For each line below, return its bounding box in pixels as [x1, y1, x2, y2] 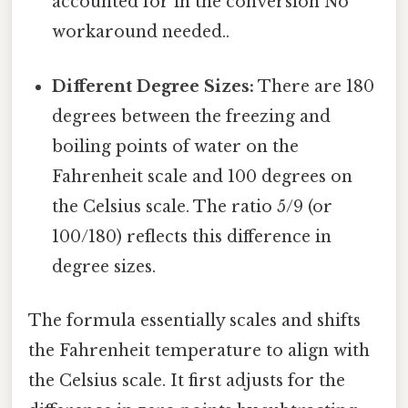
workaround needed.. [52, 22, 230, 43]
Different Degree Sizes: [52, 76, 255, 97]
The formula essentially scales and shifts [28, 310, 361, 331]
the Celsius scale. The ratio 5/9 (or [52, 196, 333, 217]
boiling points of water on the [52, 136, 300, 157]
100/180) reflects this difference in [52, 226, 332, 247]
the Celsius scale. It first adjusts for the [28, 370, 345, 391]
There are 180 [254, 76, 375, 97]
